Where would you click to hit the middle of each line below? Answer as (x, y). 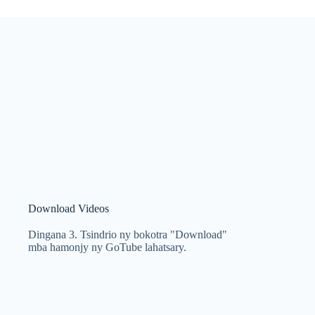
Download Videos (68, 208)
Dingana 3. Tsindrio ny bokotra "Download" (127, 234)
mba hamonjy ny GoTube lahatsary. (107, 247)
